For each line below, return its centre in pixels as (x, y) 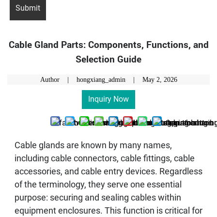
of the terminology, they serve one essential (98, 184)
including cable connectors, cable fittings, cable (105, 158)
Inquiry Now (108, 99)
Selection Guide (108, 59)
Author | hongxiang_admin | (90, 80)
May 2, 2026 (160, 80)
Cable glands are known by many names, (93, 145)
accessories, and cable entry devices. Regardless (108, 171)
